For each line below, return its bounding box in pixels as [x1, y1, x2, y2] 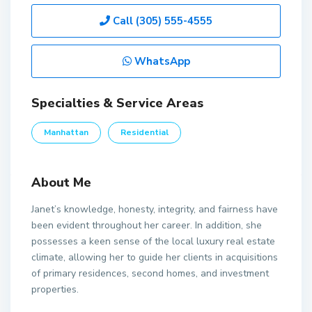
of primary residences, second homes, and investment [31, 267, 269, 280]
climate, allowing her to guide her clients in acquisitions [31, 251, 278, 264]
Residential [120, 127, 169, 138]
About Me [31, 174, 91, 191]
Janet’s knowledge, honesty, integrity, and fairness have [31, 203, 278, 216]
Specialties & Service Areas [31, 95, 203, 111]
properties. [31, 283, 79, 296]
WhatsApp [131, 54, 190, 68]
